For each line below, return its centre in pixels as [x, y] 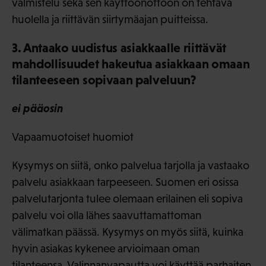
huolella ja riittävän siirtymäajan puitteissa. [110, 20]
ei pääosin [37, 108]
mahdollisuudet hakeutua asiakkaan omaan [131, 64]
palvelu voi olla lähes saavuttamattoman [107, 216]
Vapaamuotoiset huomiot [73, 137]
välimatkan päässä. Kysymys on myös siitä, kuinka [128, 232]
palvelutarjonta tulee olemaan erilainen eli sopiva [127, 199]
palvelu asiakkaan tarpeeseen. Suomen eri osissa [125, 182]
